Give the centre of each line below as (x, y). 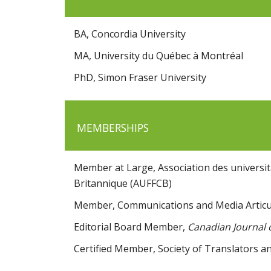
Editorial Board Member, (131, 227)
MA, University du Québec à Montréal (158, 56)
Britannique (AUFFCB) (123, 184)
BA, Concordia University (130, 34)
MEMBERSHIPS (113, 128)
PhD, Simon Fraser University (140, 78)
